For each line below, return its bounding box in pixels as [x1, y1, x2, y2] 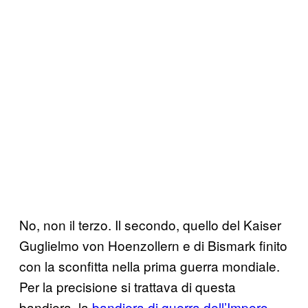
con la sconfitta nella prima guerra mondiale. [19, 256, 280, 275]
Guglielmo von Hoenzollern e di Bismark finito [19, 235, 287, 254]
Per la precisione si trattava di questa [19, 276, 236, 296]
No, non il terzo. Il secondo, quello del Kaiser [19, 214, 281, 234]
